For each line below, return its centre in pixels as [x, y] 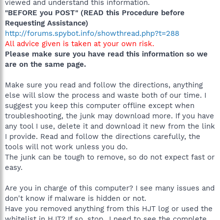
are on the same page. [45, 64]
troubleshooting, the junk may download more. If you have [110, 116]
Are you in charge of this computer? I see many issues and [110, 188]
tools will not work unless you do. [66, 147]
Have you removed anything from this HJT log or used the [109, 208]
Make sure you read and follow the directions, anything [104, 85]
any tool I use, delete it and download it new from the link [110, 126]
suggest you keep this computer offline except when [100, 105]
